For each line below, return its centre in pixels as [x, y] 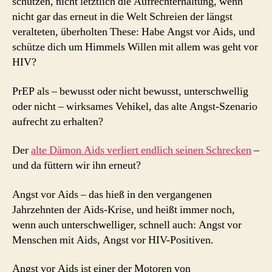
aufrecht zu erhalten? [58, 121]
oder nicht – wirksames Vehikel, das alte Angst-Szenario [135, 106]
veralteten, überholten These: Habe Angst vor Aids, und [134, 32]
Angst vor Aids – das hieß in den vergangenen [112, 194]
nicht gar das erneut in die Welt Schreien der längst [122, 17]
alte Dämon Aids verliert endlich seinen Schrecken [141, 150]
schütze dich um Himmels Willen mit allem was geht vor [135, 47]
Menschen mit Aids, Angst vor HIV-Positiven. [113, 240]
